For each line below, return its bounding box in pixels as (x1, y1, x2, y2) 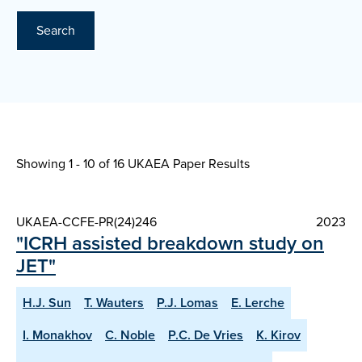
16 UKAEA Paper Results (113, 154, 250, 174)
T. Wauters (84, 293, 144, 313)
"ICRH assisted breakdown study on (16, 229, 324, 259)
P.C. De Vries (168, 326, 243, 345)
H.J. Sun (23, 293, 71, 313)
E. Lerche (231, 293, 284, 313)
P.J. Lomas (157, 293, 218, 313)
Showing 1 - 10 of (16, 154, 113, 174)
